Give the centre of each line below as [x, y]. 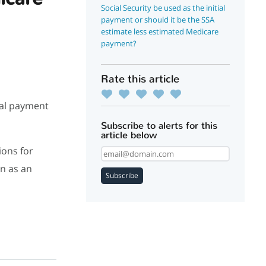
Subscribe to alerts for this [159, 126]
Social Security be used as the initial [163, 8]
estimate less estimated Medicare [160, 31]
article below [129, 135]
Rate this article [140, 79]
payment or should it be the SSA [158, 20]
